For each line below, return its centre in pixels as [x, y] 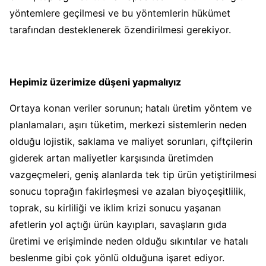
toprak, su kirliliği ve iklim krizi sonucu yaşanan [115, 208]
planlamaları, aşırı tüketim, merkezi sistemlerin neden [128, 124]
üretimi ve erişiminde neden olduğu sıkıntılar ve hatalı [129, 241]
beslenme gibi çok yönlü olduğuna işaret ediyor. [117, 257]
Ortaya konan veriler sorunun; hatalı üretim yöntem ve [131, 108]
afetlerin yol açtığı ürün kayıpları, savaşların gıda [118, 224]
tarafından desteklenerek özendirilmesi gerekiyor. [122, 29]
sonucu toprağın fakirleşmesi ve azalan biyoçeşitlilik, [128, 191]
